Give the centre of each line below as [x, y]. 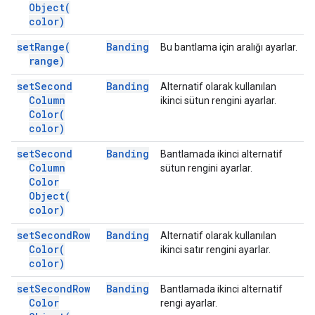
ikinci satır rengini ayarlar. [216, 250]
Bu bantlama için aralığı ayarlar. [229, 47]
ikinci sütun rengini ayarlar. [218, 101]
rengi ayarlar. [189, 303]
